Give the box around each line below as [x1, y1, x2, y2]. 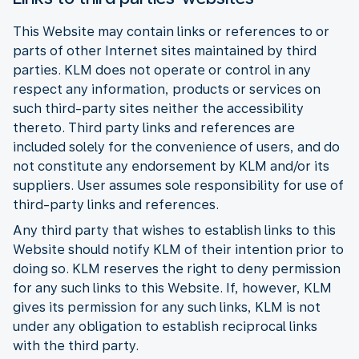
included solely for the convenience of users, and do [13, 139, 340, 155]
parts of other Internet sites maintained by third [13, 42, 317, 58]
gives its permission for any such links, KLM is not [13, 299, 321, 315]
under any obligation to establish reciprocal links [13, 318, 317, 334]
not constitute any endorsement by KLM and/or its [13, 158, 329, 174]
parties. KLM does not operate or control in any [13, 62, 311, 78]
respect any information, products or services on [13, 81, 321, 97]
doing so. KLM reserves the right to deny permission [13, 260, 341, 276]
